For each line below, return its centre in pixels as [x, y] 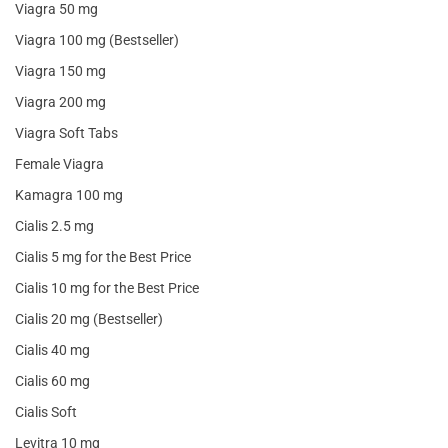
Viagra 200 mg [60, 102]
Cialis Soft [46, 412]
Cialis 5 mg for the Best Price [103, 257]
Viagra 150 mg [60, 71]
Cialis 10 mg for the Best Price [107, 288]
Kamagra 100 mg [69, 195]
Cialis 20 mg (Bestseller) [89, 319]
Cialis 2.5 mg [54, 226]
